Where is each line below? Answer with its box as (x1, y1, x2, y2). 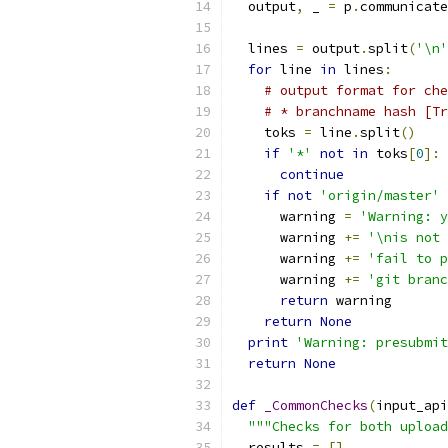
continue (280, 166, 344, 183)
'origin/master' (320, 187, 440, 204)
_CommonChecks (264, 397, 368, 414)
